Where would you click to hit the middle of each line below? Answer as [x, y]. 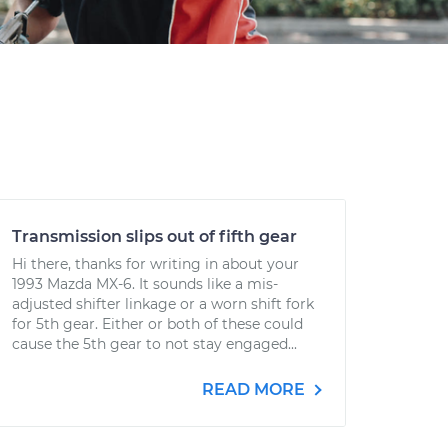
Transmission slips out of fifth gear [154, 236]
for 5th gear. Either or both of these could [157, 324]
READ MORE [255, 389]
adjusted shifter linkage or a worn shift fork [163, 304]
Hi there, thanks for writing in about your [155, 264]
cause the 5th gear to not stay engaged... [154, 344]
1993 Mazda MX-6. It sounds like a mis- [145, 284]
